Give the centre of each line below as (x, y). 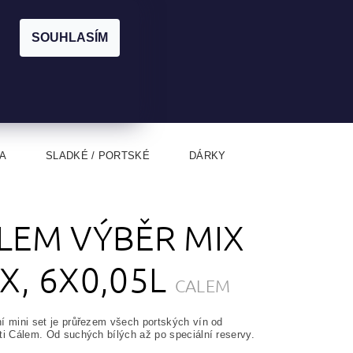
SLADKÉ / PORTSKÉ (98, 156)
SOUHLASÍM (70, 37)
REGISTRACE (197, 15)
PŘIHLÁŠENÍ (131, 15)
